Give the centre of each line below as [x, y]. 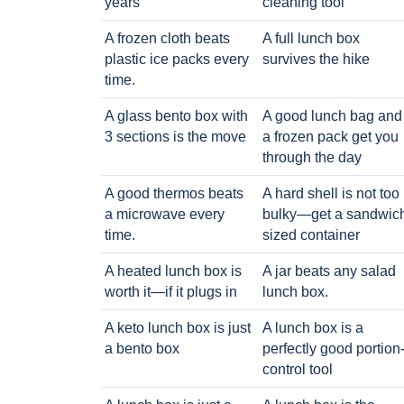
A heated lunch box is [173, 271]
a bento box [142, 349]
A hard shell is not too [331, 193]
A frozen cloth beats [167, 38]
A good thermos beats [174, 193]
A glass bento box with [176, 116]
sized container [311, 235]
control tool [297, 369]
